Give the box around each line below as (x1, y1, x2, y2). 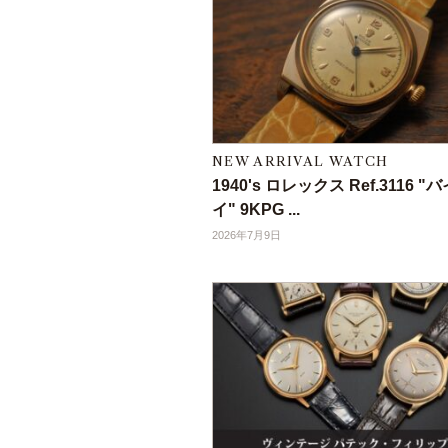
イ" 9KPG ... (212, 201, 300, 219)
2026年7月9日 (212, 229, 281, 242)
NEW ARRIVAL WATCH (212, 153, 389, 170)
